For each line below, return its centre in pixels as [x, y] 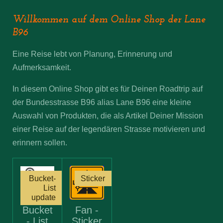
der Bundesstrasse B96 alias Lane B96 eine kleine [102, 102]
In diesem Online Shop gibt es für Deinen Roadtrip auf [108, 89]
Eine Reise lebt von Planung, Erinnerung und [92, 54]
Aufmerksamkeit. [42, 67]
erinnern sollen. [40, 143]
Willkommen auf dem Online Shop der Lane [109, 20]
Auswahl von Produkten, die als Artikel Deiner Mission [108, 116]
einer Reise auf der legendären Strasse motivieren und [109, 129]
